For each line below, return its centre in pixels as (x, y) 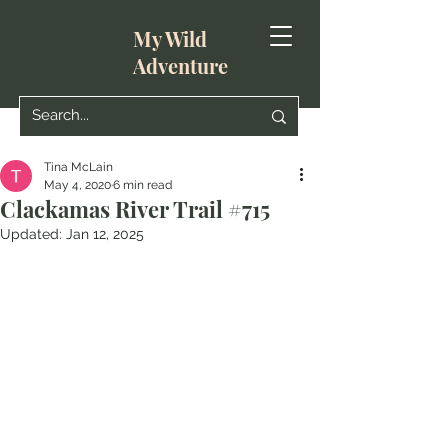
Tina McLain (78, 167)
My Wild (170, 38)
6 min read (142, 185)
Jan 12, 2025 (105, 234)
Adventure (180, 65)
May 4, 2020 (77, 185)
